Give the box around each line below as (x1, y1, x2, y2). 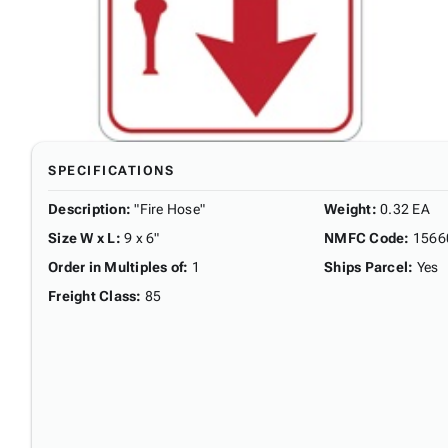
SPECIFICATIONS (48, 162, 174, 178)
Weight (324, 200, 372, 217)
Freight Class (48, 287, 137, 304)
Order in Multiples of (48, 258, 184, 275)
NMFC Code (324, 229, 405, 246)
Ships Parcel (324, 258, 408, 275)
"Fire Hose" (134, 200, 205, 217)
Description (48, 200, 126, 217)
